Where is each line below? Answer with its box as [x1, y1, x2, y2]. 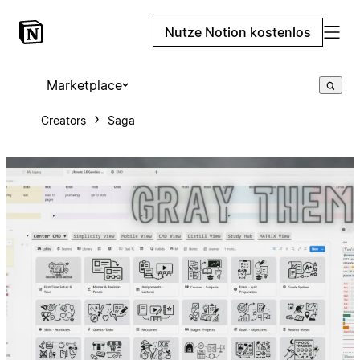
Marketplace [46, 77, 122, 93]
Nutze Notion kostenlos [165, 24, 311, 40]
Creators [40, 113, 86, 127]
